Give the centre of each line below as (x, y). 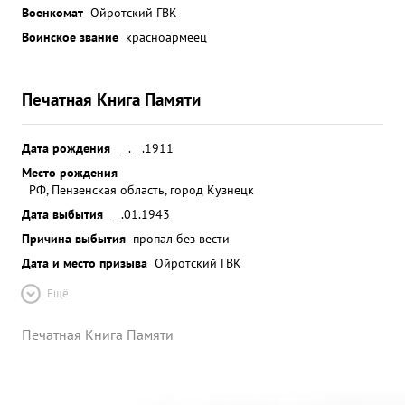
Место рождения (70, 172)
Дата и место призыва (85, 263)
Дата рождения (66, 148)
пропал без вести (181, 238)
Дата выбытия (62, 214)
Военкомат (52, 12)
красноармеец (166, 37)
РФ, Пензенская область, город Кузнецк (141, 189)
